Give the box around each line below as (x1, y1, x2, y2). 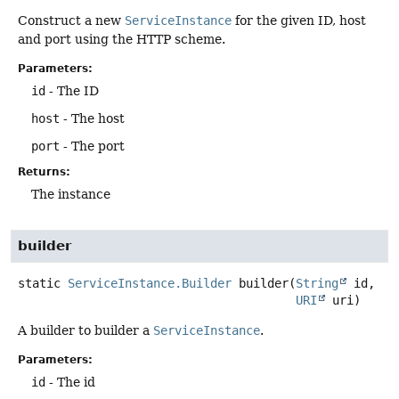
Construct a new (18, 12, 125, 28)
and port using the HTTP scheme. (18, 31, 225, 46)
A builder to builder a (18, 323, 153, 338)
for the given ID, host (232, 12, 366, 28)
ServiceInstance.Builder (68, 276, 232, 291)
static (18, 276, 61, 291)
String (296, 276, 338, 291)
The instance (31, 187, 110, 201)
